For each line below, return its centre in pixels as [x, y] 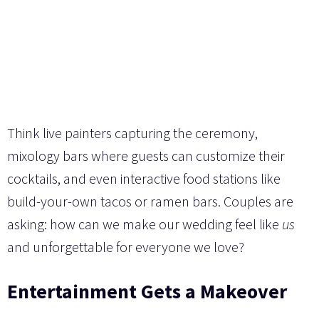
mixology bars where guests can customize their [146, 155]
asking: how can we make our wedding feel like [145, 224]
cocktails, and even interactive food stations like [144, 178]
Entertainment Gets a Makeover [147, 291]
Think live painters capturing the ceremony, [132, 132]
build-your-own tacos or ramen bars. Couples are [150, 201]
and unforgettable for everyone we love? [126, 246]
